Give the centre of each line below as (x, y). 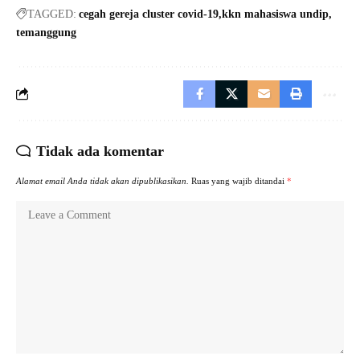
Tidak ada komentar (100, 151)
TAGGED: (52, 14)
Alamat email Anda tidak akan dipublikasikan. (102, 180)
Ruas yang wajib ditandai (239, 180)
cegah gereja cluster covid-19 (149, 14)
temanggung (46, 32)
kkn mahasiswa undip (275, 14)
